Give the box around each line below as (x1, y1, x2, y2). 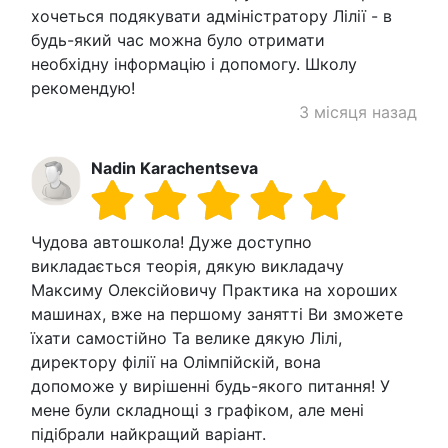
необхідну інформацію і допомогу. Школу (31, 53, 357, 74)
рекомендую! (31, 77, 135, 98)
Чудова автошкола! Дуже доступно (31, 231, 312, 252)
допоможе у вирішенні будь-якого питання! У (31, 375, 390, 396)
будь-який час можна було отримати (31, 29, 325, 50)
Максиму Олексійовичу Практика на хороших (31, 279, 398, 300)
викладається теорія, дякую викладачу (31, 255, 344, 276)
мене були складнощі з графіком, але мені (31, 399, 364, 420)
